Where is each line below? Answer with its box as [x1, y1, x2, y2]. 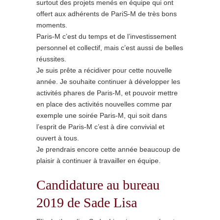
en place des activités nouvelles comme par [36, 100, 172, 108]
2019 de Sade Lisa [36, 195, 137, 210]
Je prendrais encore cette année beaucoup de [36, 145, 180, 153]
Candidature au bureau [36, 177, 160, 192]
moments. [36, 21, 67, 29]
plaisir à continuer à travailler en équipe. [36, 157, 161, 165]
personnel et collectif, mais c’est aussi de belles [36, 44, 183, 52]
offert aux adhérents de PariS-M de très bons [36, 10, 177, 18]
